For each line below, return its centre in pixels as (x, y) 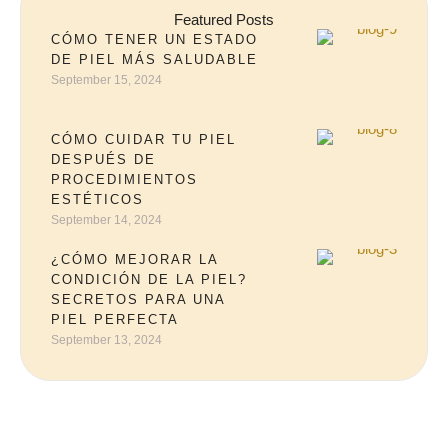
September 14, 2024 (106, 220)
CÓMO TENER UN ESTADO (154, 39)
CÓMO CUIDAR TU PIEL (143, 139)
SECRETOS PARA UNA (138, 299)
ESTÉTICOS (97, 199)
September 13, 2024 (106, 340)
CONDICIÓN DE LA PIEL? (149, 279)
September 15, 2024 (106, 80)
